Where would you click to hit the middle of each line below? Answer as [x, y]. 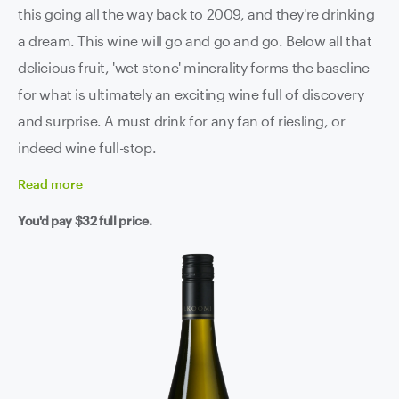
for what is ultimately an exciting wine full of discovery [191, 94]
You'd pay [46, 220]
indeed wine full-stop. [87, 147]
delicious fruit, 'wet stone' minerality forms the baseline [194, 67]
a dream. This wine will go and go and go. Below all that [152, 41]
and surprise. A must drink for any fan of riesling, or [182, 121]
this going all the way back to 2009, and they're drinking [196, 14]
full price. [124, 220]
